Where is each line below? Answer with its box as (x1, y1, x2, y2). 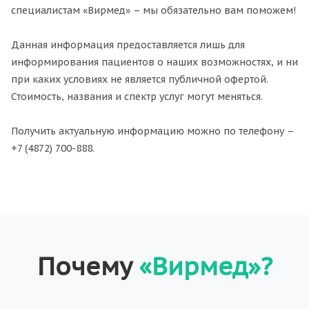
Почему (37, 250, 139, 283)
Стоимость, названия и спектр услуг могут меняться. (11, 90, 263, 103)
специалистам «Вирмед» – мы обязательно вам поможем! (11, 4, 296, 17)
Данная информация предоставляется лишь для (11, 39, 245, 52)
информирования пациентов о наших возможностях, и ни (11, 56, 298, 69)
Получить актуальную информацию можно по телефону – (11, 125, 294, 138)
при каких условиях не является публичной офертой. (11, 73, 268, 86)
